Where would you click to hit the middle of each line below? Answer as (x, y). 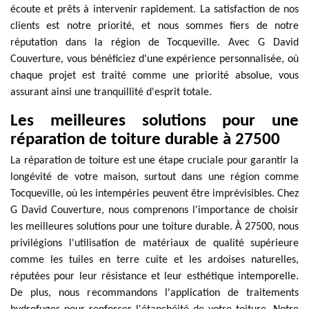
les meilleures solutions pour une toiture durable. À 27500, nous (154, 227)
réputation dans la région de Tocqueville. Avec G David (154, 43)
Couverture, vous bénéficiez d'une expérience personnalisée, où (154, 59)
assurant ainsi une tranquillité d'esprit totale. (111, 92)
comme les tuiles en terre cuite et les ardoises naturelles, (154, 260)
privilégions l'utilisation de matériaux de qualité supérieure (154, 243)
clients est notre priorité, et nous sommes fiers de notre (154, 26)
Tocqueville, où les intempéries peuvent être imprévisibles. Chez (154, 194)
